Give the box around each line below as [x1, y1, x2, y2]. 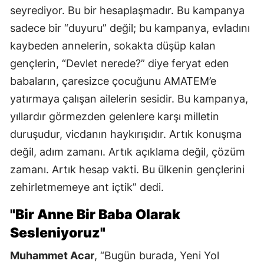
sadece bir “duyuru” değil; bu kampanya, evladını [10, 22, 250, 35]
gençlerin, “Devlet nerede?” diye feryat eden [10, 57, 229, 70]
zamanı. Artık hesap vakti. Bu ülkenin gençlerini [10, 163, 245, 176]
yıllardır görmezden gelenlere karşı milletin [10, 110, 219, 123]
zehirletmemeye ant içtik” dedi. [10, 181, 164, 194]
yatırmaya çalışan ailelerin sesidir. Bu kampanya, [10, 93, 248, 105]
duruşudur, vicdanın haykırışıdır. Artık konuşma [10, 128, 242, 141]
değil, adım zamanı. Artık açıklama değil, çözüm [10, 146, 245, 159]
